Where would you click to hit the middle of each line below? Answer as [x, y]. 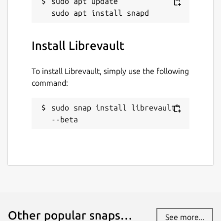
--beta [65, 119]
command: [50, 83]
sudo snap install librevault [113, 107]
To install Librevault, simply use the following [110, 71]
